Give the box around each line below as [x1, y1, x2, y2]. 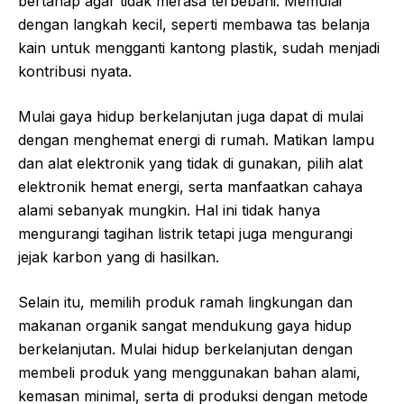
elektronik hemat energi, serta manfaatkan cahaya [18, 178, 363, 197]
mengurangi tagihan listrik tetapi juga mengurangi [18, 225, 353, 243]
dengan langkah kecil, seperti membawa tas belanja [18, 15, 370, 34]
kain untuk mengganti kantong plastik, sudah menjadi [18, 39, 380, 58]
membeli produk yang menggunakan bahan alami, [18, 363, 361, 382]
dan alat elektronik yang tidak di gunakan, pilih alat [18, 154, 363, 173]
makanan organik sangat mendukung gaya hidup [18, 317, 352, 335]
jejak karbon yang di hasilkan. [18, 248, 219, 267]
